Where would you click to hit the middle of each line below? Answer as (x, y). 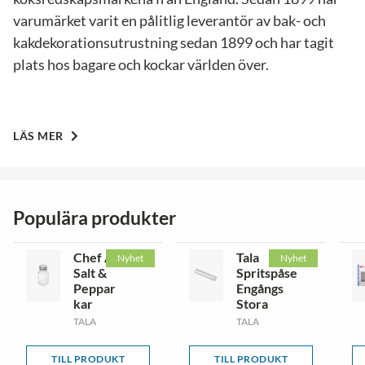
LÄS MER (40, 135)
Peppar (94, 288)
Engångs (259, 288)
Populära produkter (95, 217)
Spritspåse (266, 272)
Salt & (90, 272)
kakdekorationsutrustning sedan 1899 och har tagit (174, 42)
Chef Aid (98, 257)
